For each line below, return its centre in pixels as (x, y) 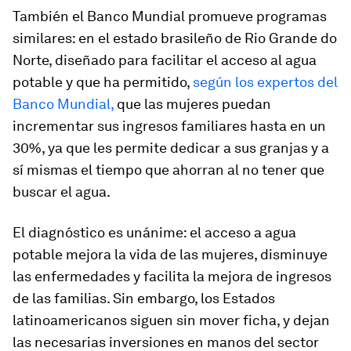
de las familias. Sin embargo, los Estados (144, 298)
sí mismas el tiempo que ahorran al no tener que (168, 170)
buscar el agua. (62, 192)
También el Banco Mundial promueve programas (170, 16)
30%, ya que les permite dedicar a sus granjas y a (171, 148)
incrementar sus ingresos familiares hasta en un (169, 126)
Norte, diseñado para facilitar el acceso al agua (165, 60)
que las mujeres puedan (192, 104)
